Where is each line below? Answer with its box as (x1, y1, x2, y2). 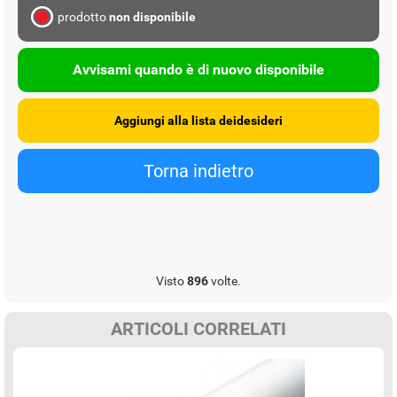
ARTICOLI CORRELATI (111, 317, 286, 339)
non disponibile (109, 9, 196, 24)
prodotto (58, 9, 109, 24)
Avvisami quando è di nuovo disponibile (73, 61, 324, 79)
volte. (208, 273, 241, 288)
